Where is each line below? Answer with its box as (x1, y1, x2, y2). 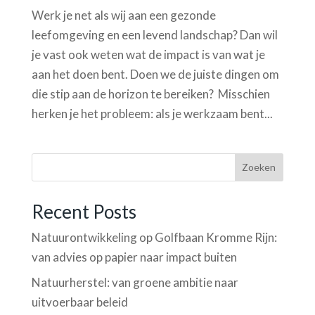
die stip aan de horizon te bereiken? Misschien (31, 86, 270, 101)
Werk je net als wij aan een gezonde (31, 7, 216, 22)
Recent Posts (31, 200, 136, 223)
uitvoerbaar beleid (31, 295, 128, 310)
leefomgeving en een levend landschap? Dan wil (31, 27, 278, 42)
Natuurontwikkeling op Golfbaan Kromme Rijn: (31, 229, 277, 245)
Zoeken (242, 161, 276, 174)
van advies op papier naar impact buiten (31, 249, 237, 264)
